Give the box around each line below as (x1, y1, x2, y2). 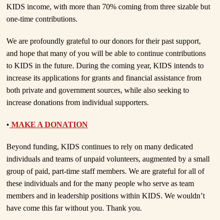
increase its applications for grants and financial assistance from (6, 74, 202, 82)
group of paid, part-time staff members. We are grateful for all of (6, 167, 205, 176)
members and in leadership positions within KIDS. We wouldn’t (6, 192, 205, 200)
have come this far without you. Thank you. (6, 204, 142, 213)
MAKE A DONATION (9, 120, 88, 129)
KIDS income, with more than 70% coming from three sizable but (6, 2, 211, 11)
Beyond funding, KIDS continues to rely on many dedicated (6, 142, 193, 151)
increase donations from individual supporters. (6, 98, 151, 107)
